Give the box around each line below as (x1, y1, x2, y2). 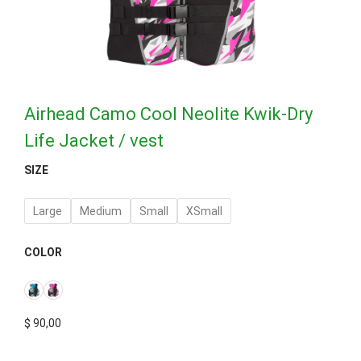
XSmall (186, 205, 222, 218)
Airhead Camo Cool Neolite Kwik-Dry (24, 104, 313, 125)
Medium (80, 205, 122, 218)
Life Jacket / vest (24, 131, 164, 151)
